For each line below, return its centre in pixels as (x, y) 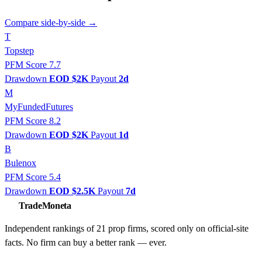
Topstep (19, 51)
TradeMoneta (45, 205)
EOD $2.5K (72, 191)
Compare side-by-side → (51, 23)
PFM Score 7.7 (33, 65)
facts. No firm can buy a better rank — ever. (86, 243)
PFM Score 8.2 (33, 121)
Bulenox (20, 163)
